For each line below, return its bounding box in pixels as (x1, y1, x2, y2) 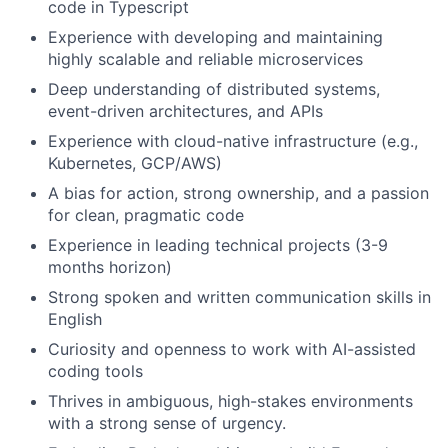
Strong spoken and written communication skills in (48, 286, 431, 307)
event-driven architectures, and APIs (48, 100, 323, 121)
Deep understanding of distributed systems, (48, 78, 380, 99)
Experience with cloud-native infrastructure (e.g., (48, 130, 418, 151)
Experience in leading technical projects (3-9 (48, 234, 388, 255)
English (48, 308, 102, 329)
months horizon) (48, 256, 172, 277)
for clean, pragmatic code (48, 204, 244, 225)
